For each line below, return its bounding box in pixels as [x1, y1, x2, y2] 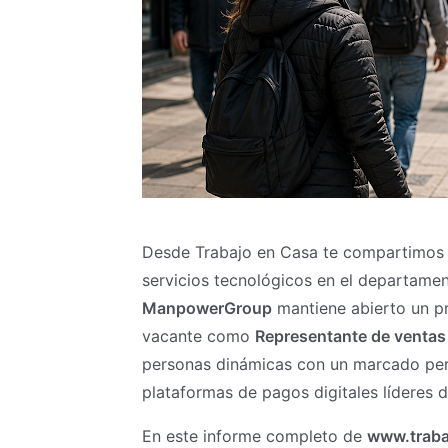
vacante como [142, 326, 255, 346]
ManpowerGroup [142, 298, 272, 318]
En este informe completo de [142, 426, 367, 446]
